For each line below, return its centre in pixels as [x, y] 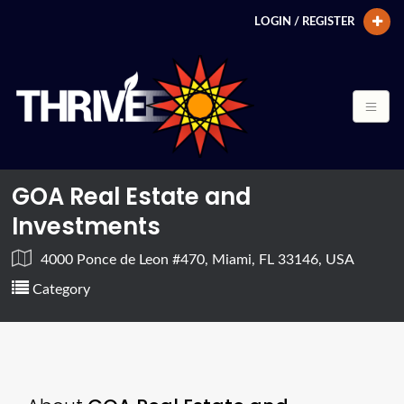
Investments [87, 226]
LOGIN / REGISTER [304, 22]
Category [60, 289]
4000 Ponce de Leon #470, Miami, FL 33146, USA [198, 259]
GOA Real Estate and [132, 196]
